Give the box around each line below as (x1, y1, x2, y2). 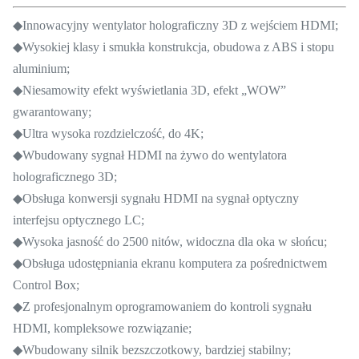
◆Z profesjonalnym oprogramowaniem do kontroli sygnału (13, 299, 312, 313)
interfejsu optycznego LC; (13, 212, 144, 227)
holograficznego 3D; (13, 169, 117, 184)
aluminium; (13, 61, 70, 75)
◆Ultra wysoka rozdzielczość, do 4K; (13, 126, 204, 140)
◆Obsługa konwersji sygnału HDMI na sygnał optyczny (13, 191, 299, 205)
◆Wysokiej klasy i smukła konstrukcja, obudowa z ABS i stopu (13, 39, 334, 54)
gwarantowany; (13, 104, 91, 119)
